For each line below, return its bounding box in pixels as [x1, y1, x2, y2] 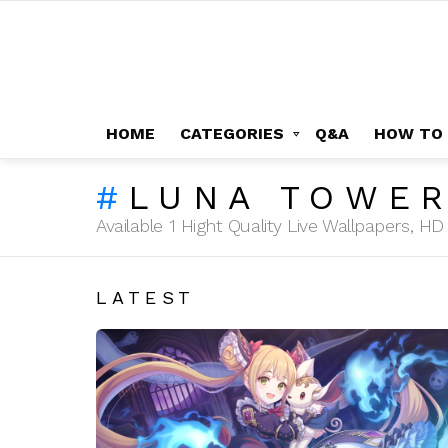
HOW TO [374, 123, 443, 143]
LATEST [96, 286, 196, 308]
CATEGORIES [180, 123, 284, 143]
